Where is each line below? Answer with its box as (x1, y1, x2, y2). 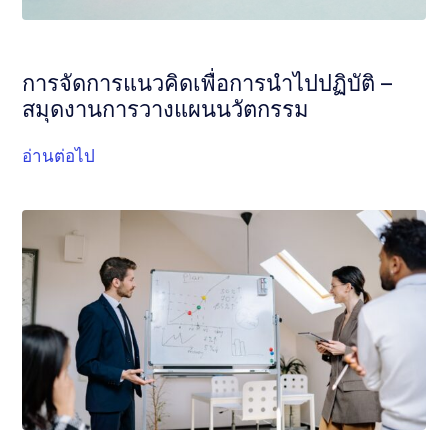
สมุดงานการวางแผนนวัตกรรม (22, 96, 310, 122)
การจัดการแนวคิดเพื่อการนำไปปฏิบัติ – (22, 70, 393, 96)
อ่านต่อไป (22, 146, 96, 166)
